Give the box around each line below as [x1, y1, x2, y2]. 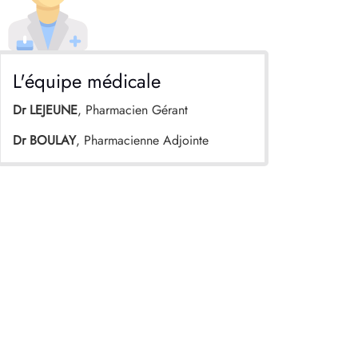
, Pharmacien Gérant [78, 100, 188, 119]
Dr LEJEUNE [13, 100, 78, 119]
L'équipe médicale [13, 66, 161, 95]
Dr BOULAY [13, 131, 76, 150]
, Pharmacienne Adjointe [76, 131, 209, 150]
